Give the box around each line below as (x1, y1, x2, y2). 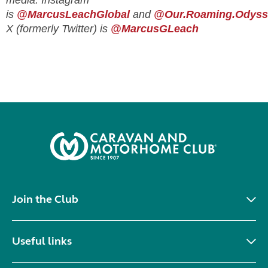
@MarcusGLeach (111, 23, 199, 35)
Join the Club (12, 193, 78, 206)
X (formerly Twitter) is (6, 23, 111, 35)
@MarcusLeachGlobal (17, 8, 130, 20)
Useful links (12, 234, 72, 248)
